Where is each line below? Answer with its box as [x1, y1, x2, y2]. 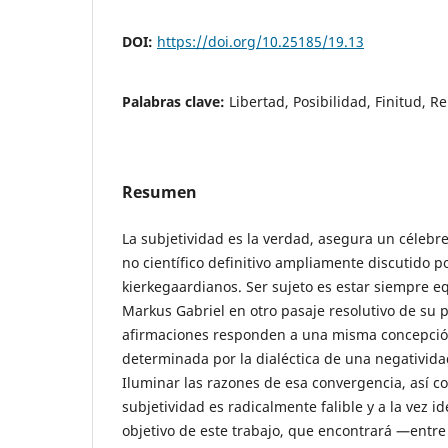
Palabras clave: [122, 91, 229, 111]
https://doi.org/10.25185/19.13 [157, 31, 364, 51]
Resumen [122, 180, 197, 203]
